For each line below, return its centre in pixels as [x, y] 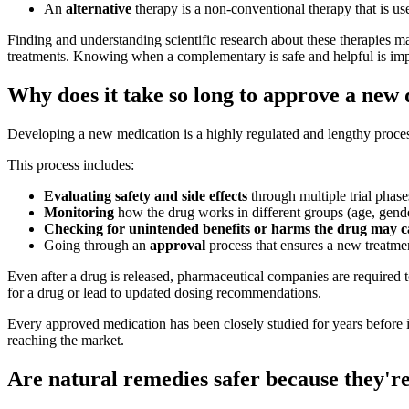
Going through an [97, 245]
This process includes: [71, 164]
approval [178, 245]
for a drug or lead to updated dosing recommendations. [164, 292]
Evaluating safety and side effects [146, 195]
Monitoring [79, 212]
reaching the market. [68, 340]
